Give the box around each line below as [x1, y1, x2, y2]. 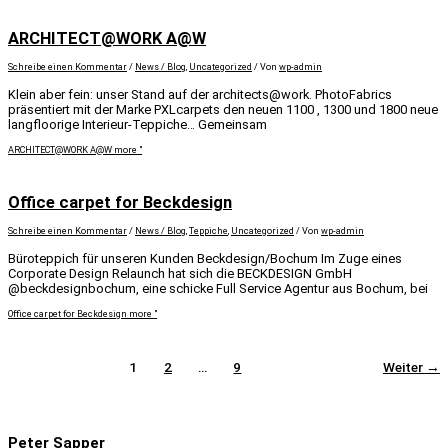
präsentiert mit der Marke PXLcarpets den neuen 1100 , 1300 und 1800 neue [8, 102, 438, 118]
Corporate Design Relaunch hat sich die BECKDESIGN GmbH [8, 265, 352, 281]
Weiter [383, 359, 426, 376]
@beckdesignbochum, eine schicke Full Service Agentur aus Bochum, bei [8, 280, 428, 296]
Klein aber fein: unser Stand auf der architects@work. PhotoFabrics [8, 87, 392, 103]
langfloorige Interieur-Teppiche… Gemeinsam [8, 117, 267, 133]
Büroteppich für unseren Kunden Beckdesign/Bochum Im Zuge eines [8, 250, 402, 266]
